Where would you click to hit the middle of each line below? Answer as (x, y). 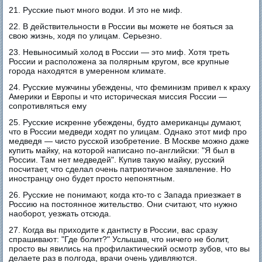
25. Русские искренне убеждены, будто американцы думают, (125, 122)
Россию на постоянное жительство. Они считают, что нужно (123, 204)
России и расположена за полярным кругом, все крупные (119, 61)
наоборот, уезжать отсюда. (60, 213)
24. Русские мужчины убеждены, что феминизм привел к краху (130, 87)
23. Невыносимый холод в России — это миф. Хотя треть (119, 52)
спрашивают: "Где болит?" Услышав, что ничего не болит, (119, 239)
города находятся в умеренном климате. (88, 70)
